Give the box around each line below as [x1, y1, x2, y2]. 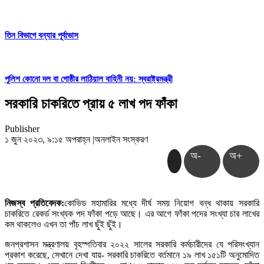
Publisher [5, 124, 39, 134]
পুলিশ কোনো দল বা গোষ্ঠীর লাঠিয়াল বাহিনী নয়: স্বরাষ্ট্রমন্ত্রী [5, 74, 173, 84]
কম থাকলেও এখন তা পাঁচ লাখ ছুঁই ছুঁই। [5, 219, 123, 230]
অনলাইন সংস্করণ [94, 134, 148, 145]
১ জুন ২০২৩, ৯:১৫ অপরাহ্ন [5, 134, 93, 145]
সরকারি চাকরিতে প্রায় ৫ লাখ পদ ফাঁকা [5, 96, 177, 112]
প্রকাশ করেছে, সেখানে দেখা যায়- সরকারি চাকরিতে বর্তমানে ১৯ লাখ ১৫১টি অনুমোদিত [5, 250, 259, 260]
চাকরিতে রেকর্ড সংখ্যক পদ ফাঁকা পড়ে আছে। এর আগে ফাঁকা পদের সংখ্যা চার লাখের [5, 209, 259, 219]
